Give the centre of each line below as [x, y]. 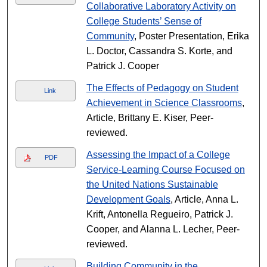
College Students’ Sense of [144, 21]
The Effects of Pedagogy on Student [162, 88]
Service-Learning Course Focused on [165, 170]
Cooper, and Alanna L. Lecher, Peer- [163, 229]
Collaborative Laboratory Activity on [161, 6]
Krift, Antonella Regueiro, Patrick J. [159, 214]
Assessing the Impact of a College [158, 155]
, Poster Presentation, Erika [191, 36]
